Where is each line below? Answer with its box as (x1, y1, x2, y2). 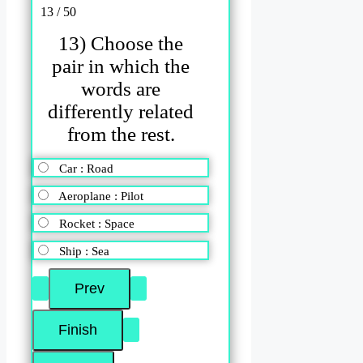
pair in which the (52, 54, 190, 77)
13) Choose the (58, 32, 184, 54)
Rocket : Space (59, 217, 135, 231)
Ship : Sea (59, 245, 109, 258)
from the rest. (66, 122, 175, 145)
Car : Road (59, 162, 113, 176)
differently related (48, 100, 194, 122)
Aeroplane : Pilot (58, 190, 143, 203)
